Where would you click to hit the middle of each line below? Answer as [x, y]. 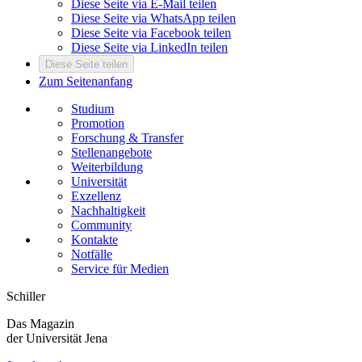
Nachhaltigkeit [108, 211]
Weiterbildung [107, 167]
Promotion [98, 124]
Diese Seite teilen [86, 65]
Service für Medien [120, 269]
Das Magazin [40, 324]
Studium [93, 109]
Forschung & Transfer [127, 138]
